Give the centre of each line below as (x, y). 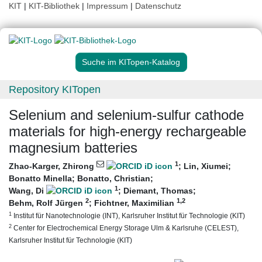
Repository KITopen (55, 90)
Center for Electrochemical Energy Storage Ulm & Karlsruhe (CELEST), (125, 228)
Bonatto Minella (40, 179)
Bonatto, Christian (114, 179)
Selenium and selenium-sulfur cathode (126, 115)
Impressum (107, 6)
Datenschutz (158, 6)
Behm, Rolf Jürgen (47, 203)
